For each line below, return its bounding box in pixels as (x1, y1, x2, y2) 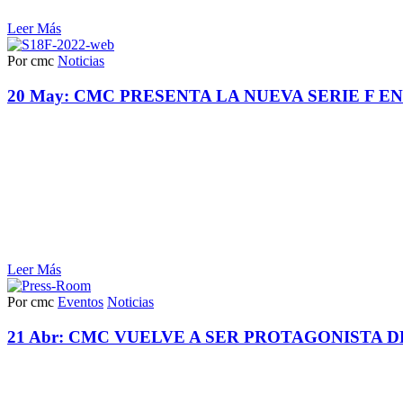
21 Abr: (7, 327, 68, 346)
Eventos (58, 293, 103, 309)
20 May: (7, 86, 74, 106)
